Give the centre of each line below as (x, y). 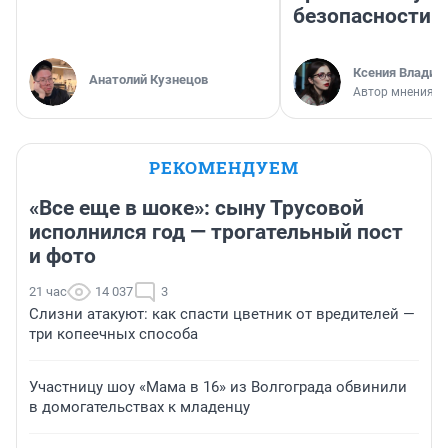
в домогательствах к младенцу (139, 407)
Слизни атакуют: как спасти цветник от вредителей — (222, 314)
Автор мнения (393, 92)
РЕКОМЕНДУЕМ (224, 168)
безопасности (362, 16)
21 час (48, 292)
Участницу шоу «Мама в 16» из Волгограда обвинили (218, 387)
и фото (62, 256)
